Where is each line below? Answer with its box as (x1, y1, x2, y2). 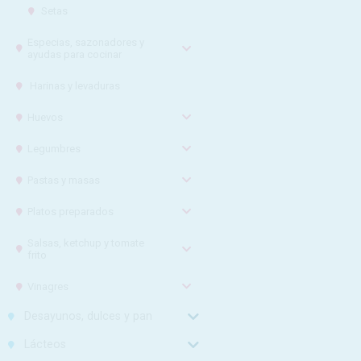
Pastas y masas (27, 174, 101, 186)
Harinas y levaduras (29, 80, 120, 92)
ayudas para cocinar (27, 48, 122, 60)
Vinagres (27, 280, 69, 293)
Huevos (27, 111, 64, 123)
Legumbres (27, 143, 81, 155)
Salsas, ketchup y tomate (27, 237, 145, 249)
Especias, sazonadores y (27, 36, 145, 48)
